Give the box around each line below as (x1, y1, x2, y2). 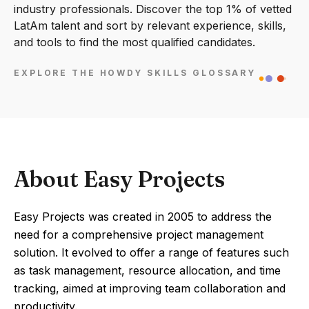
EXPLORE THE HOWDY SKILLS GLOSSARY (14, 68, 257, 79)
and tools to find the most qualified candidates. (14, 35, 255, 49)
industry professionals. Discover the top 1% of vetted (14, 2, 292, 16)
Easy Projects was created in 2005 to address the (14, 210, 272, 223)
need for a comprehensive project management (14, 228, 263, 241)
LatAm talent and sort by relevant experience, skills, (14, 19, 286, 32)
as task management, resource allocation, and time (14, 263, 281, 277)
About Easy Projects (14, 166, 225, 192)
